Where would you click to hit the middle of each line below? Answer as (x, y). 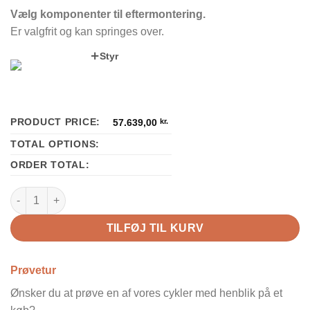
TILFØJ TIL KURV (155, 228)
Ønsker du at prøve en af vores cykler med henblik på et (146, 293)
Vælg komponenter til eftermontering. (108, 14)
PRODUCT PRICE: (56, 121)
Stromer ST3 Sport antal (66, 193)
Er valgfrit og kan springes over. (87, 31)
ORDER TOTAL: (50, 164)
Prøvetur (33, 270)
